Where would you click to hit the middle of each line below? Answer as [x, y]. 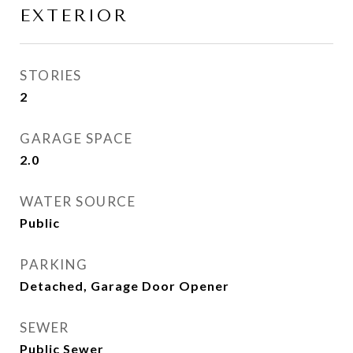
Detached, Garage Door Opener [124, 286]
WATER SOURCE [78, 201]
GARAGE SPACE [76, 138]
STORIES [51, 75]
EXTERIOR [74, 16]
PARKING [54, 264]
